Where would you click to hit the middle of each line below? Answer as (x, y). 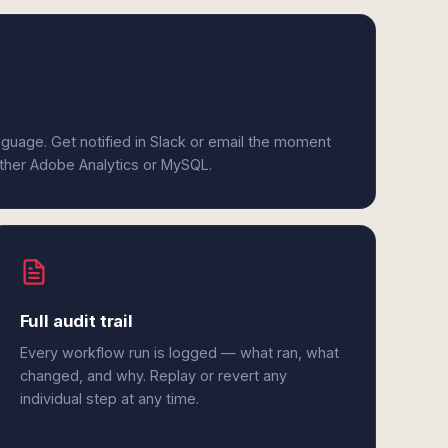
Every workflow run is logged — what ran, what (179, 352)
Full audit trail (76, 321)
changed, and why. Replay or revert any (153, 375)
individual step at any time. (109, 398)
